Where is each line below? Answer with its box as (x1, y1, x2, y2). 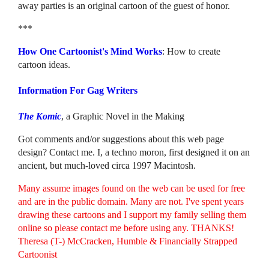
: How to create (162, 46, 221, 56)
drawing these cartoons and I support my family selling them (18, 210, 247, 220)
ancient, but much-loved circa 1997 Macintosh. (18, 160, 196, 171)
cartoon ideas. (18, 59, 71, 70)
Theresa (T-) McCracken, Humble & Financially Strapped (18, 236, 238, 247)
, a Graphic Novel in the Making (61, 111, 185, 122)
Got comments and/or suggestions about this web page (18, 134, 225, 145)
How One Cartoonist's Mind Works (18, 46, 163, 56)
